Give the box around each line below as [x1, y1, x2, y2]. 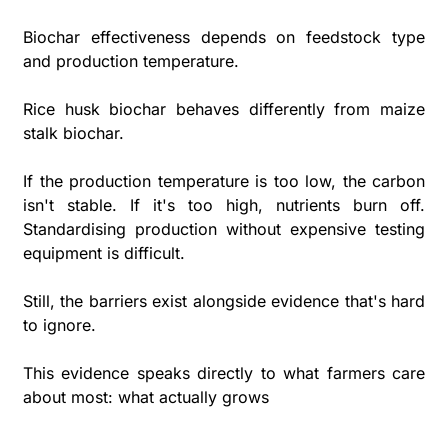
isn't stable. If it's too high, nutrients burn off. [23, 194, 425, 215]
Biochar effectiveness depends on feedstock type [23, 26, 425, 47]
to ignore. [23, 314, 101, 335]
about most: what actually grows [23, 386, 269, 407]
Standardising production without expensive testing [23, 218, 425, 239]
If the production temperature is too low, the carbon [23, 170, 425, 191]
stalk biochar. [23, 122, 129, 143]
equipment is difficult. [23, 242, 185, 263]
